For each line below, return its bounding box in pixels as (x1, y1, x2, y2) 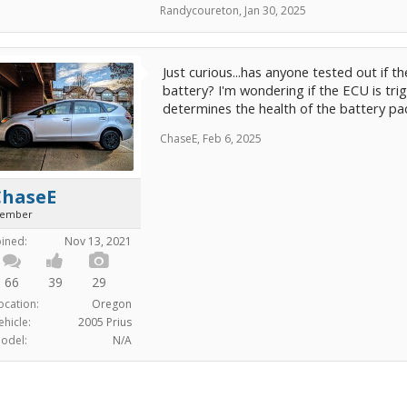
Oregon (92, 295, 132, 312)
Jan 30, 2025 (244, 3, 306, 18)
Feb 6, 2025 (203, 131, 262, 146)
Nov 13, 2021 (65, 233, 132, 249)
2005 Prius (78, 313, 132, 330)
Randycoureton (160, 3, 239, 18)
